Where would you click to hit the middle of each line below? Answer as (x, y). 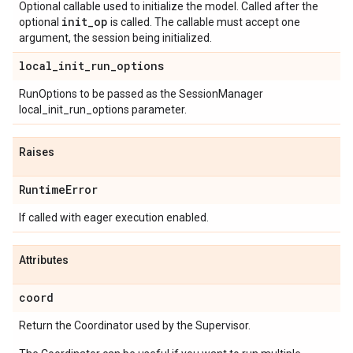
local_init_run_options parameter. (103, 110)
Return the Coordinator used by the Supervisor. (135, 325)
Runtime (42, 190)
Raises (37, 152)
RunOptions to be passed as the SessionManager (141, 94)
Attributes (44, 260)
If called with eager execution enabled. (114, 217)
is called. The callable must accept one (204, 22)
